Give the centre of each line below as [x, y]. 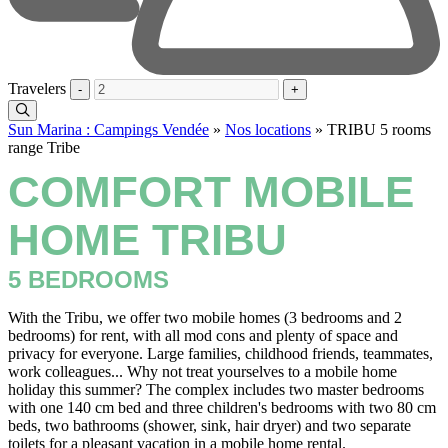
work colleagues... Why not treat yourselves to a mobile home [202, 372]
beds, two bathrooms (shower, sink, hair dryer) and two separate [209, 426]
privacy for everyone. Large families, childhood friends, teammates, [220, 354]
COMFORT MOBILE [211, 191]
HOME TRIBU [147, 239]
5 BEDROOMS [88, 280]
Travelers [39, 88]
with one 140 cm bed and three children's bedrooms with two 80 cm [222, 408]
